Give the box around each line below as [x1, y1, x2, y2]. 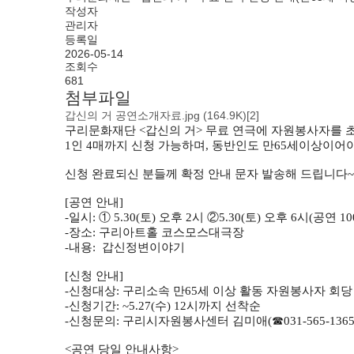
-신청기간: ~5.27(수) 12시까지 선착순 [65, 299, 261, 313]
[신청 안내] [65, 269, 123, 283]
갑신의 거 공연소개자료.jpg [65, 109, 203, 122]
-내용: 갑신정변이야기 [65, 241, 185, 254]
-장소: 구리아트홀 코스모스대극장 [65, 226, 244, 239]
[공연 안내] [65, 196, 123, 209]
